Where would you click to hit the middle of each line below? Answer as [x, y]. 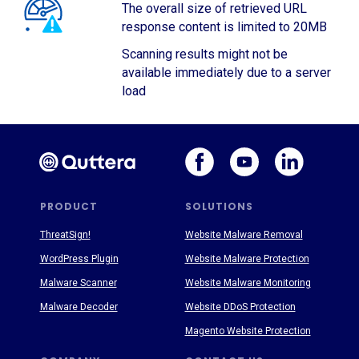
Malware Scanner [78, 283]
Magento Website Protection [248, 331]
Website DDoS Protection [240, 307]
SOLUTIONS [219, 207]
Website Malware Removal [244, 235]
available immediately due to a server [226, 73]
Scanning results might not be [205, 54]
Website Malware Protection [247, 259]
